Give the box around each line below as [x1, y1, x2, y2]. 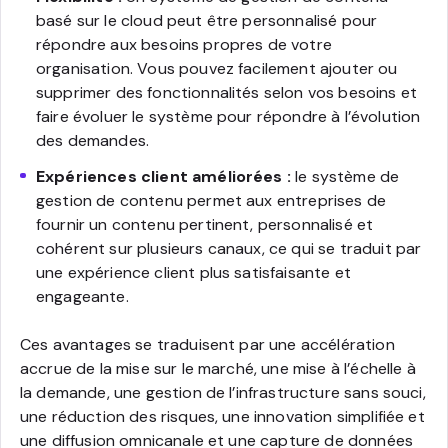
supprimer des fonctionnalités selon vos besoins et [36, 81, 418, 103]
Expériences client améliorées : [36, 165, 296, 187]
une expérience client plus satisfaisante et [36, 261, 351, 283]
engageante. [36, 285, 129, 307]
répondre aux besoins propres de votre [36, 33, 332, 55]
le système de [295, 165, 400, 187]
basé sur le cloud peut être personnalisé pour [36, 9, 378, 31]
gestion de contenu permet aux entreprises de [36, 189, 387, 211]
